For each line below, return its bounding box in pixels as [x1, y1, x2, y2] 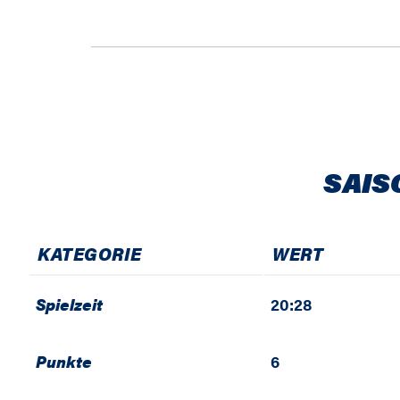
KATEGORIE [37, 240, 142, 266]
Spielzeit [36, 293, 103, 315]
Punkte [36, 350, 92, 372]
